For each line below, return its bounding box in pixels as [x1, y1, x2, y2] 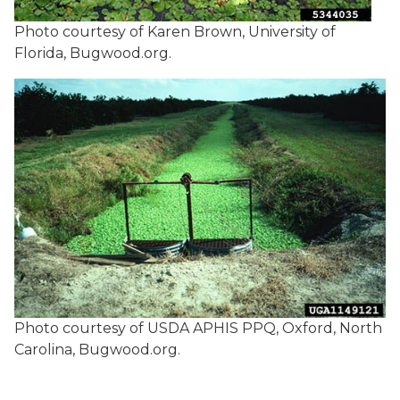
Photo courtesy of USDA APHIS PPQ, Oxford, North [14, 319, 382, 337]
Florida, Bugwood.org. [14, 45, 171, 62]
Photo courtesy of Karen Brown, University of [14, 23, 336, 40]
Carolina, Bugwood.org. [14, 340, 180, 358]
